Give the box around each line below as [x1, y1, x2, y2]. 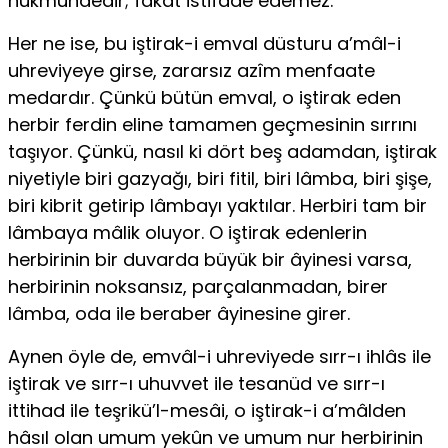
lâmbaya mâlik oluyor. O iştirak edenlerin [8, 220, 367, 246]
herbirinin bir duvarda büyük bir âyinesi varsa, [8, 247, 412, 273]
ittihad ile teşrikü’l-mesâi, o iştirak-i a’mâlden [8, 398, 406, 424]
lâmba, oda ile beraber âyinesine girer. [8, 301, 350, 327]
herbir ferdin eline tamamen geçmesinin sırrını [8, 112, 417, 138]
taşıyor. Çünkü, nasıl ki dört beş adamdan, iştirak [8, 139, 437, 165]
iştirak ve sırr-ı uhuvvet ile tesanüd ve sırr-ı [8, 371, 385, 397]
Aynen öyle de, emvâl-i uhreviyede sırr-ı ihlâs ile [8, 344, 431, 370]
